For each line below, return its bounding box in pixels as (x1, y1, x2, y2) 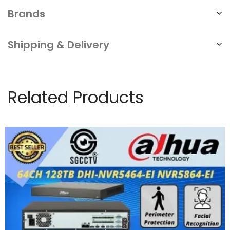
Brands (8, 6, 45, 21)
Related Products (8, 85, 144, 109)
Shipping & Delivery (8, 37, 109, 52)
